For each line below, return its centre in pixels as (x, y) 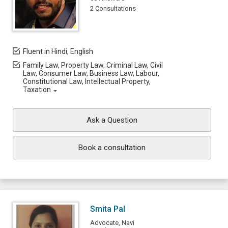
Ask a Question (112, 120)
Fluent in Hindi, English (58, 51)
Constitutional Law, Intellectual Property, (87, 81)
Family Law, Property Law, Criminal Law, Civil (93, 65)
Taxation (37, 90)
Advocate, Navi (112, 223)
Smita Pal (108, 209)
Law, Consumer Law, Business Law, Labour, (91, 73)
